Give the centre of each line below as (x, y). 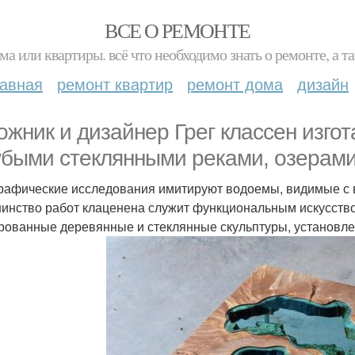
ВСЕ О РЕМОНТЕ (177, 30)
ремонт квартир (115, 84)
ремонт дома (235, 84)
